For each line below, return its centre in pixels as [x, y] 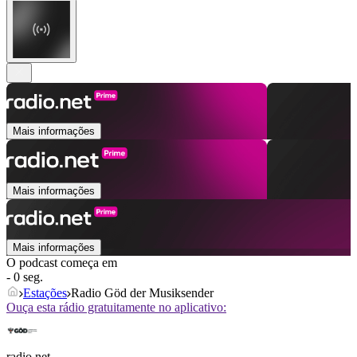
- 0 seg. [25, 277]
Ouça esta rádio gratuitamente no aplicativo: [116, 308]
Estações [45, 293]
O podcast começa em [62, 263]
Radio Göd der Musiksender [142, 293]
